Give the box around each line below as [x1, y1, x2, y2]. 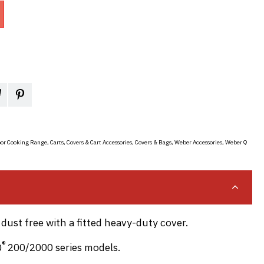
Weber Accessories [174, 138, 222, 147]
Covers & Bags [135, 138, 171, 147]
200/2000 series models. [5, 240, 120, 254]
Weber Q [225, 138, 247, 147]
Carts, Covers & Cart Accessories [50, 138, 132, 147]
